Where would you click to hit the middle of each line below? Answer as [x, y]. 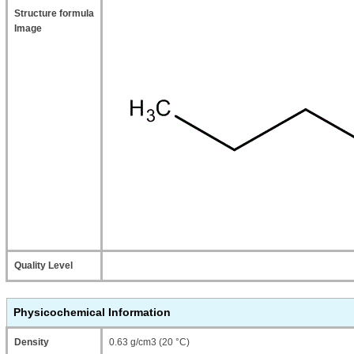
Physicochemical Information [92, 312]
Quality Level [43, 265]
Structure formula [54, 13]
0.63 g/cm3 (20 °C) [149, 342]
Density [32, 342]
